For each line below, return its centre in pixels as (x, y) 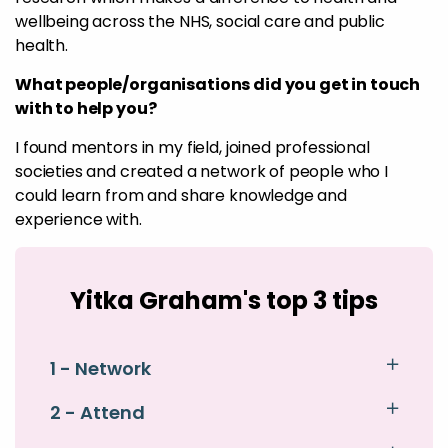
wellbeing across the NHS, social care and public (200, 21)
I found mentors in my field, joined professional (192, 147)
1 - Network (100, 368)
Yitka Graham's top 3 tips (224, 300)
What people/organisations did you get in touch (218, 84)
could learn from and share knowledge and (181, 195)
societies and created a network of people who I (201, 171)
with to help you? (87, 108)
